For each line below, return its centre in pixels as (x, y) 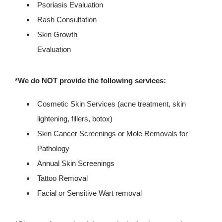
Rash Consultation (67, 20)
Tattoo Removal (62, 178)
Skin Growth (57, 34)
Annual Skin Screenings (76, 163)
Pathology (53, 148)
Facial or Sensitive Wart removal (89, 193)
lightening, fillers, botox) (75, 119)
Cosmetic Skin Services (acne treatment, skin (111, 104)
